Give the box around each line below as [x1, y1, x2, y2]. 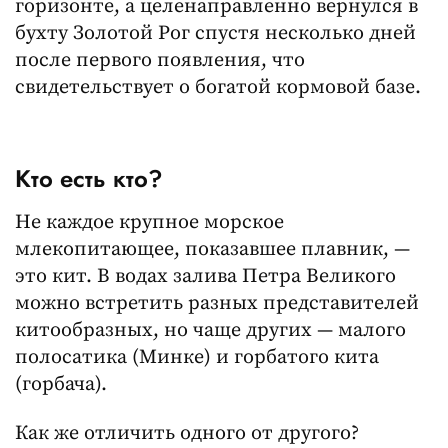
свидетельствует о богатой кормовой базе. [15, 74, 421, 100]
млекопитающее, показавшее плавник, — [15, 237, 410, 263]
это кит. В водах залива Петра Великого [15, 264, 396, 290]
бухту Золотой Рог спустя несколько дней [15, 20, 416, 46]
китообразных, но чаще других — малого [15, 318, 406, 344]
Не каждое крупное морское [15, 210, 284, 236]
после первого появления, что [15, 47, 305, 73]
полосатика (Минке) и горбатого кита [15, 345, 379, 371]
